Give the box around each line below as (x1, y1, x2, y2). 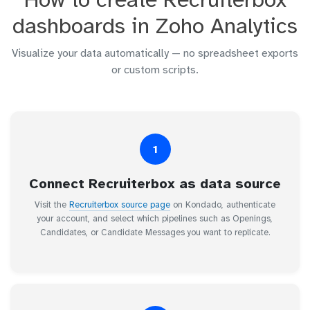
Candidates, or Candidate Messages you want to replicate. (40, 227, 270, 239)
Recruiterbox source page (69, 199, 170, 211)
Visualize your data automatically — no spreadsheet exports (12, 46, 298, 61)
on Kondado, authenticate (170, 199, 275, 211)
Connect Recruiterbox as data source (29, 175, 281, 193)
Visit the (35, 199, 69, 211)
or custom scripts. (111, 63, 199, 77)
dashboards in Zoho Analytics (12, 12, 298, 40)
